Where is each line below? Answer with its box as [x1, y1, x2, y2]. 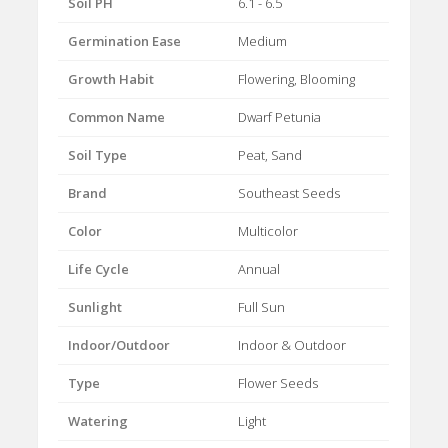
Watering [68, 411, 129, 430]
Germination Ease [68, 31, 182, 50]
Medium [238, 31, 288, 50]
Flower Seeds [238, 373, 319, 392]
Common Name [68, 107, 166, 126]
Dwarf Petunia [238, 107, 322, 126]
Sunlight [68, 297, 123, 316]
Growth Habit [68, 69, 155, 88]
